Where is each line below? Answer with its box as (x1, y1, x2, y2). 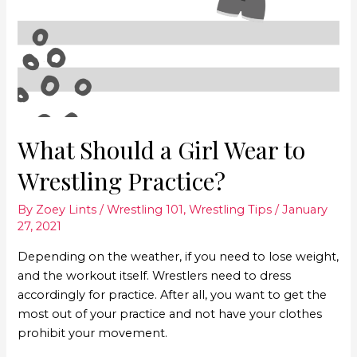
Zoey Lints (36, 202, 97, 218)
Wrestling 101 (107, 202, 184, 218)
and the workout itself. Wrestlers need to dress (18, 268, 292, 283)
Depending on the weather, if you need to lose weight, (18, 249, 339, 264)
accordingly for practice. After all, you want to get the (18, 287, 328, 302)
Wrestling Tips (189, 202, 273, 218)
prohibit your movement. (18, 325, 168, 340)
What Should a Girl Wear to (18, 134, 306, 167)
